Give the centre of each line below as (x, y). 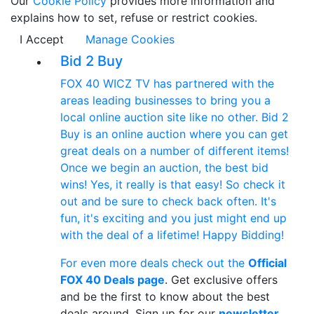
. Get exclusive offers (221, 280)
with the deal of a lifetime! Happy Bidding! (172, 235)
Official (267, 263)
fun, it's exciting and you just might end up (173, 218)
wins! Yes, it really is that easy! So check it (173, 184)
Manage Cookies (130, 39)
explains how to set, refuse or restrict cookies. (134, 18)
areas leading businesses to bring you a (165, 100)
